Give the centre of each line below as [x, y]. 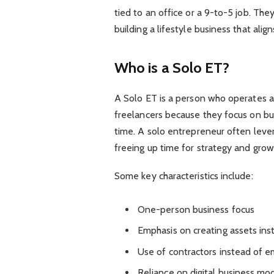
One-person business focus [196, 210]
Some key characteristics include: [183, 176]
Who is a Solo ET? [172, 68]
